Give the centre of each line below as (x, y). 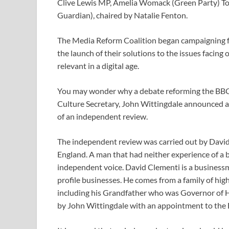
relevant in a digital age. (98, 66)
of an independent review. (102, 117)
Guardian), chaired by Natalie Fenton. (122, 15)
